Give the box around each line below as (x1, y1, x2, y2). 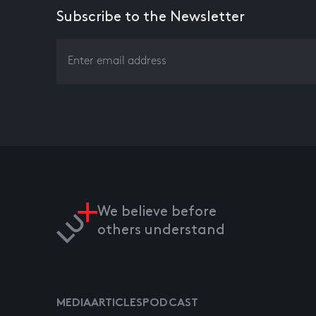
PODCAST (142, 298, 198, 309)
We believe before (97, 205, 217, 218)
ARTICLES (91, 298, 142, 309)
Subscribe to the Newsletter (56, 11, 245, 23)
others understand (97, 224, 225, 236)
